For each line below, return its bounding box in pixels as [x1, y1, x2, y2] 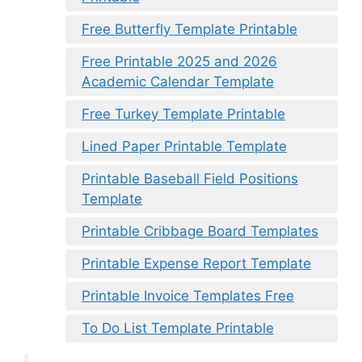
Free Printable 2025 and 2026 [82, 53, 277, 70]
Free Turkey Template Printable [82, 106, 285, 123]
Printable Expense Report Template [82, 255, 311, 272]
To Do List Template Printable [82, 320, 274, 337]
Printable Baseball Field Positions [82, 170, 298, 187]
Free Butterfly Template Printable [82, 21, 297, 38]
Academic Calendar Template [82, 74, 274, 90]
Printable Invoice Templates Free [82, 288, 294, 305]
